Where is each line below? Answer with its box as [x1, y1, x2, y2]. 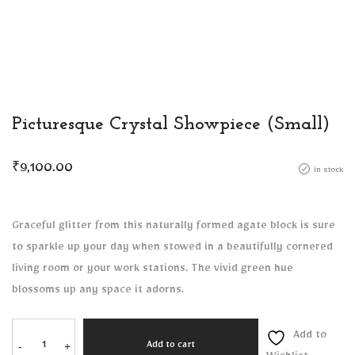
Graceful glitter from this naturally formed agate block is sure [12, 221, 335, 234]
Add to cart [147, 341, 195, 352]
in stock [314, 166, 343, 176]
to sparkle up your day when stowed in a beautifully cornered [12, 242, 333, 255]
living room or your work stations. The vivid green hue [12, 264, 293, 277]
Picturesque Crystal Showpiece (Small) [12, 115, 330, 134]
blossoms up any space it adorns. [12, 285, 184, 298]
